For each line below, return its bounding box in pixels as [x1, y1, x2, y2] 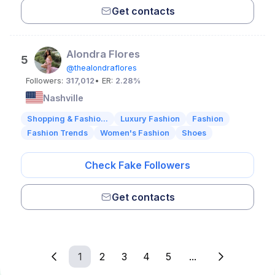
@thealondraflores [66, 63, 137, 72]
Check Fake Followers [85, 159, 190, 171]
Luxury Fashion [120, 114, 180, 123]
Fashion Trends [27, 128, 88, 137]
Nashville [43, 92, 83, 103]
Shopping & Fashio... [27, 114, 108, 123]
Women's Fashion [100, 128, 169, 137]
